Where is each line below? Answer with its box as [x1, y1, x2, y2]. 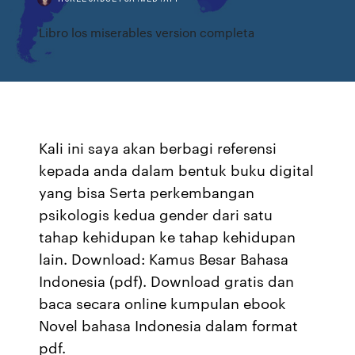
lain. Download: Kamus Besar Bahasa [39, 248, 289, 269]
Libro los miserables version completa [39, 24, 255, 40]
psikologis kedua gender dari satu [39, 204, 273, 224]
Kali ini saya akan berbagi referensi [39, 137, 277, 158]
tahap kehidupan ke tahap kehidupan [39, 226, 296, 246]
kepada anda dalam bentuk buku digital [39, 159, 315, 180]
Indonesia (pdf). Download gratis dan [39, 270, 295, 291]
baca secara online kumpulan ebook [39, 292, 287, 313]
